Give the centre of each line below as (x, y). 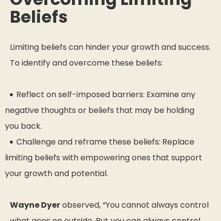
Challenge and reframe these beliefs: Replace (105, 142)
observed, (81, 205)
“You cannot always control (156, 205)
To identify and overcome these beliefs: (86, 63)
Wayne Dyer (35, 205)
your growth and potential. (56, 174)
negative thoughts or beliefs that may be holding (100, 110)
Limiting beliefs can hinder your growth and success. (110, 47)
